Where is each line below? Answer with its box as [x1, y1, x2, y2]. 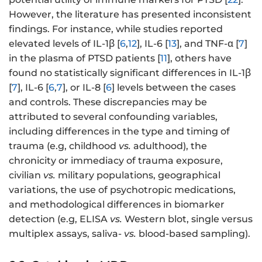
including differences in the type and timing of [9, 126, 230, 137]
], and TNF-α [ [177, 38, 239, 50]
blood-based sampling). [136, 228, 250, 240]
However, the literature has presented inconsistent [9, 9, 251, 20]
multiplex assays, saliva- [9, 228, 124, 240]
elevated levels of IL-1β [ [9, 38, 120, 50]
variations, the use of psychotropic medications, [9, 184, 236, 196]
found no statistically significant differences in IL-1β [9, 67, 251, 79]
